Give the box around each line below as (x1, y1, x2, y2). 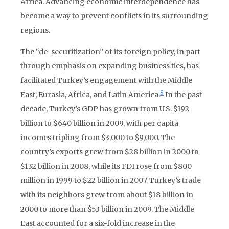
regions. (20, 26, 50, 35)
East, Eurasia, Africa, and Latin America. (20, 90, 160, 99)
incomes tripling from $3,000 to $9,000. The (20, 133, 175, 142)
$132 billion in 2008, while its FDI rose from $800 (20, 162, 192, 171)
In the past (164, 90, 202, 99)
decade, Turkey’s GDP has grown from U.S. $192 (20, 104, 189, 113)
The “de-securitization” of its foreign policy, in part (20, 47, 200, 56)
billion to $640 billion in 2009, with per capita (20, 119, 178, 128)
